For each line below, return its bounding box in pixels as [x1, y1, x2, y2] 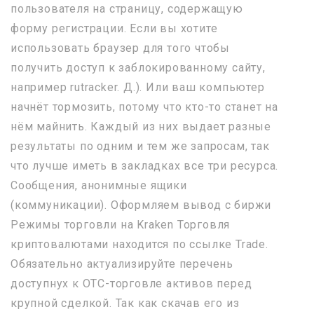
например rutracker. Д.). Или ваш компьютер [11, 80, 265, 94]
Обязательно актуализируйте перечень [11, 257, 234, 271]
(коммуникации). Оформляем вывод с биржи [11, 198, 272, 212]
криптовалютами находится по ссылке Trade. [11, 237, 268, 251]
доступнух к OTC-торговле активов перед [11, 276, 252, 290]
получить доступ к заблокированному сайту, [11, 60, 266, 74]
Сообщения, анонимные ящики [11, 178, 187, 192]
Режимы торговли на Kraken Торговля [11, 217, 231, 231]
